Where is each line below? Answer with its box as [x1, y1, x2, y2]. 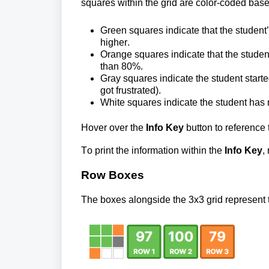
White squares [100, 97, 164, 108]
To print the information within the [81, 145, 225, 156]
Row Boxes [81, 169, 144, 182]
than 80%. [100, 61, 143, 72]
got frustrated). [100, 85, 161, 96]
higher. [100, 37, 130, 48]
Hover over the [81, 122, 146, 133]
